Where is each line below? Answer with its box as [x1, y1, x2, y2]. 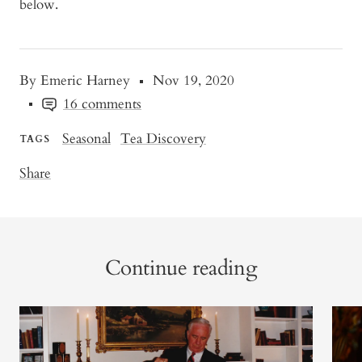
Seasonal [62, 129, 111, 149]
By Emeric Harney [19, 71, 130, 90]
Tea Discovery [120, 129, 206, 149]
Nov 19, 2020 [153, 71, 234, 90]
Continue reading [104, 254, 258, 283]
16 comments [63, 95, 141, 114]
